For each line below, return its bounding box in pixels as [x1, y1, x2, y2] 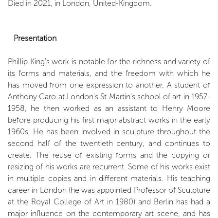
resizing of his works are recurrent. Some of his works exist [8, 162, 210, 171]
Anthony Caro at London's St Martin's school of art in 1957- [8, 92, 210, 101]
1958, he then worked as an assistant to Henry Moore [8, 104, 210, 113]
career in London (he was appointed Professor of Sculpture [8, 185, 210, 195]
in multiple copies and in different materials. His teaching [8, 174, 210, 183]
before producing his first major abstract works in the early [8, 115, 210, 125]
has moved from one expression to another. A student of [8, 80, 210, 90]
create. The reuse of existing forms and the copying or [8, 150, 210, 160]
